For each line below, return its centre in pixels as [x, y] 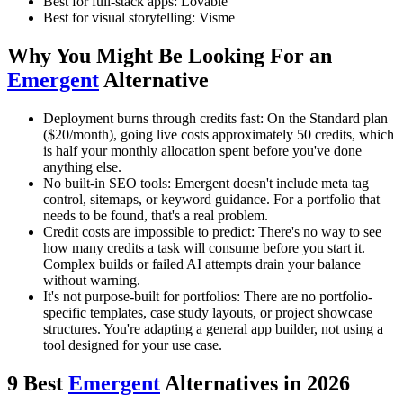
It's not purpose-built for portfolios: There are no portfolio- [208, 297]
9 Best [38, 384]
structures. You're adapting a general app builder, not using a [213, 329]
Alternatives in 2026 [255, 384]
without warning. [92, 281]
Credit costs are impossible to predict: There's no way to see [212, 232]
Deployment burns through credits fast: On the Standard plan [215, 119]
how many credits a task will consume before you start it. [204, 248]
